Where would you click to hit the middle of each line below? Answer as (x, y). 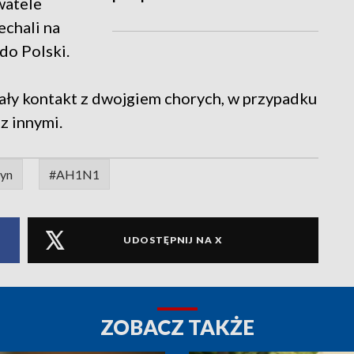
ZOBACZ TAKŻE (177, 327)
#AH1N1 (74, 174)
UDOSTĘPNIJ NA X (173, 240)
